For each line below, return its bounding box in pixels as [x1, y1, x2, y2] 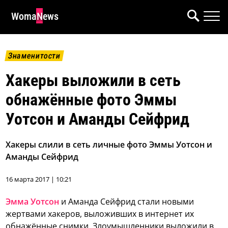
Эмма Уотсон [6, 196, 60, 208]
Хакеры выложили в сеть [6, 71, 181, 91]
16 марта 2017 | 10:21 [6, 175, 72, 184]
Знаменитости [7, 51, 62, 61]
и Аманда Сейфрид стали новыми [59, 196, 194, 208]
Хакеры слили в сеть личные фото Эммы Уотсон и [6, 139, 213, 151]
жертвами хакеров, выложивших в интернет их [6, 208, 194, 220]
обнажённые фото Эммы [6, 90, 177, 110]
